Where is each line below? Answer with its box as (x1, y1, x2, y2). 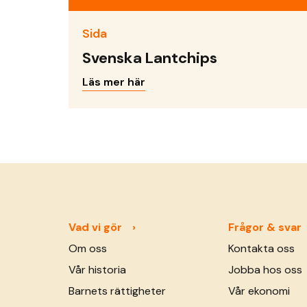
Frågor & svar (228, 220, 302, 235)
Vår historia (69, 262, 126, 278)
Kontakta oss (228, 241, 295, 256)
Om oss (69, 241, 107, 256)
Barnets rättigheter (69, 284, 166, 299)
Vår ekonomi (228, 284, 290, 299)
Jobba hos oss (228, 262, 302, 278)
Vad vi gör (69, 220, 122, 235)
